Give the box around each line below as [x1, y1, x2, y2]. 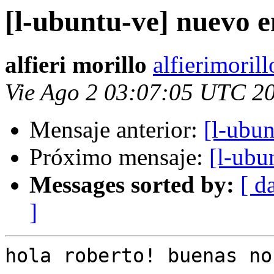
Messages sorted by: [29, 171, 234, 198]
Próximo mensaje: [29, 144, 209, 171]
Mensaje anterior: [29, 116, 204, 143]
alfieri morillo [5, 51, 147, 78]
